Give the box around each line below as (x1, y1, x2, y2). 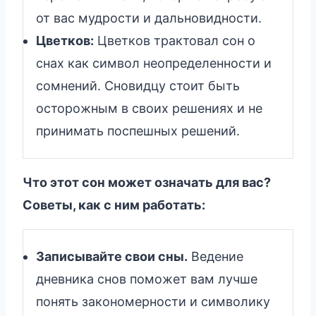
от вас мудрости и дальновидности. (36, 10, 262, 25)
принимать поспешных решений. (36, 123, 240, 138)
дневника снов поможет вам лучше (36, 271, 257, 286)
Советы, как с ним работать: (23, 197, 205, 212)
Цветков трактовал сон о (94, 32, 255, 48)
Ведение (188, 248, 243, 264)
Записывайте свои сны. (36, 248, 188, 264)
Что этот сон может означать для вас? (23, 174, 271, 190)
